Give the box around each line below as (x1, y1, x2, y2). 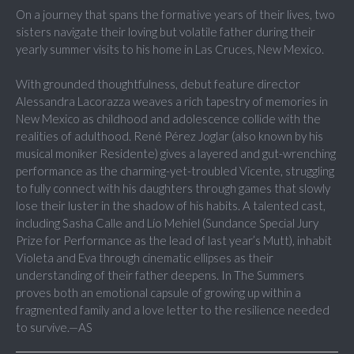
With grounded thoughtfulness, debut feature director (16, 77, 300, 92)
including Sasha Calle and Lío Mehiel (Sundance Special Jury (16, 216, 318, 231)
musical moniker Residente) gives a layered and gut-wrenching (16, 146, 336, 161)
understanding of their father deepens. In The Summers (16, 268, 304, 283)
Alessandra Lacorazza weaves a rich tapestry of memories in (16, 94, 328, 109)
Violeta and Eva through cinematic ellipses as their (16, 250, 273, 265)
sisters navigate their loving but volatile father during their (16, 24, 315, 40)
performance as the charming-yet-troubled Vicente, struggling (16, 164, 334, 179)
